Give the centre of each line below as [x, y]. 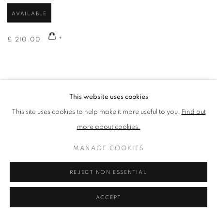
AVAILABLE [29, 14]
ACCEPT [108, 197]
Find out [194, 112]
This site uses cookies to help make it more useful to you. [96, 112]
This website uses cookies [108, 97]
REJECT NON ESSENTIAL [108, 172]
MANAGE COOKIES [108, 148]
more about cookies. [108, 127]
